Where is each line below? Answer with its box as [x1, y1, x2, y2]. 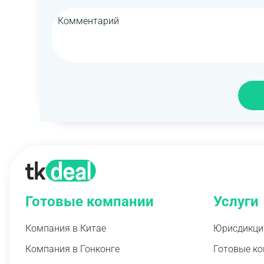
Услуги [213, 193, 259, 210]
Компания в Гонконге [25, 243, 120, 255]
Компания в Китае [25, 222, 107, 234]
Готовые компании [25, 193, 154, 210]
